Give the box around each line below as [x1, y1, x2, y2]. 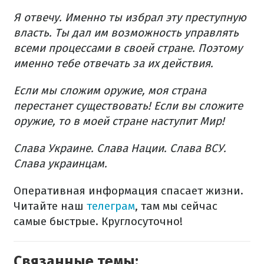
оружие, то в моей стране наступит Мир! [14, 114, 225, 128]
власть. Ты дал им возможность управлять [14, 25, 239, 39]
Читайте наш [14, 199, 84, 213]
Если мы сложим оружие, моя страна [14, 83, 206, 97]
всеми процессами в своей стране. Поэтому [14, 41, 242, 55]
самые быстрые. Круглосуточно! [14, 214, 183, 228]
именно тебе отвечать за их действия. [14, 56, 213, 70]
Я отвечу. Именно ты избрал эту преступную [14, 10, 246, 24]
